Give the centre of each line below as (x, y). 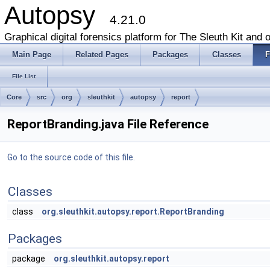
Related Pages (102, 55)
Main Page (32, 55)
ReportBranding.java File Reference (108, 124)
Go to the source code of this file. (71, 157)
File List (24, 76)
